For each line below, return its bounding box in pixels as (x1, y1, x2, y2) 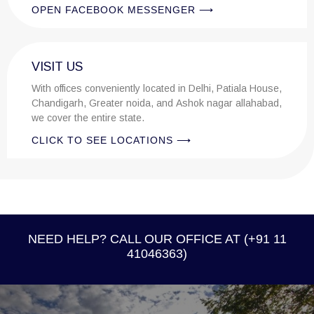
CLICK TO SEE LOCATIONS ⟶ (32, 135, 191, 146)
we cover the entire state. (32, 112, 144, 123)
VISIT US (32, 60, 83, 74)
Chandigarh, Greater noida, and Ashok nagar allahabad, (32, 97, 89, 109)
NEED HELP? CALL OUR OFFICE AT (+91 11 (27, 232, 287, 246)
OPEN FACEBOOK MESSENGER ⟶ (32, 4, 214, 15)
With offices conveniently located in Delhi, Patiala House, (32, 83, 282, 94)
